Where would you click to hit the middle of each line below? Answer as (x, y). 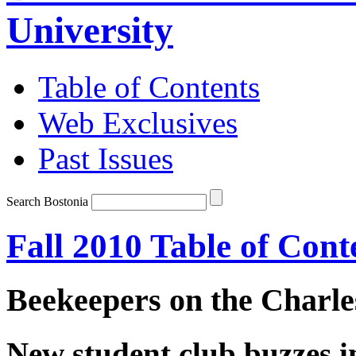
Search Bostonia (47, 201)
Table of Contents (149, 87)
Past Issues (106, 158)
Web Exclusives (138, 122)
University (90, 31)
